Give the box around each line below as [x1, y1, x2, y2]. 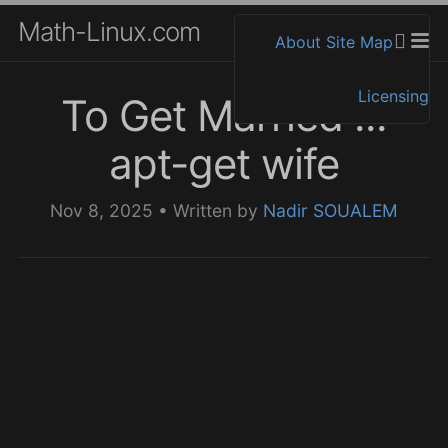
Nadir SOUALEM [263, 199, 398, 221]
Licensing [358, 86, 429, 106]
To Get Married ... [61, 89, 387, 141]
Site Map [326, 32, 393, 52]
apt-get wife [109, 137, 339, 189]
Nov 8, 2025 [50, 199, 158, 221]
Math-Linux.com [18, 16, 200, 47]
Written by [173, 199, 263, 221]
